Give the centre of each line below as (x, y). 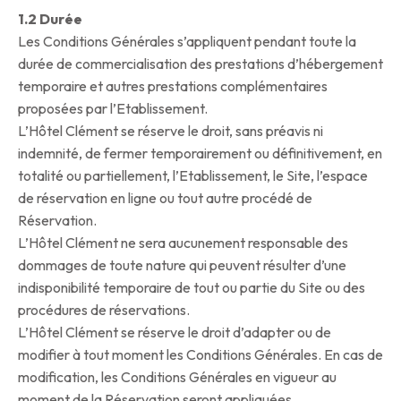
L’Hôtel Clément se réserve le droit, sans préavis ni (171, 131)
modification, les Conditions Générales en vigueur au (177, 377)
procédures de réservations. (104, 310)
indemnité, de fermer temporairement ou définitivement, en (200, 154)
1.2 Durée (50, 19)
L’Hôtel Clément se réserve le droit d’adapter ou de (175, 333)
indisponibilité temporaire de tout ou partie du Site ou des (192, 288)
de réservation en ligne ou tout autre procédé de (165, 198)
